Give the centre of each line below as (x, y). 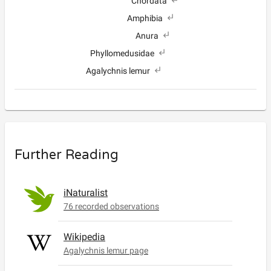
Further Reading (67, 155)
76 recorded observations (111, 206)
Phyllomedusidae (122, 53)
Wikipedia (84, 237)
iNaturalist (86, 193)
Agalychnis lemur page (106, 250)
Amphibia (145, 18)
